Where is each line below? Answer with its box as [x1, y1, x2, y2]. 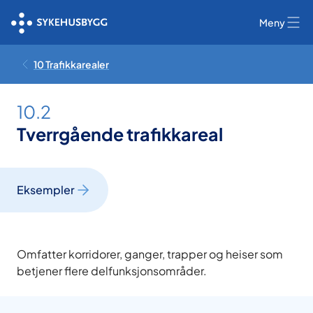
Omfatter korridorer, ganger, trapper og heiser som [17, 247, 283, 261]
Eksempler [17, 182, 75, 197]
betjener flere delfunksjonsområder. [17, 263, 207, 278]
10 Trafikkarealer [34, 58, 109, 71]
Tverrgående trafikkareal [17, 123, 223, 145]
